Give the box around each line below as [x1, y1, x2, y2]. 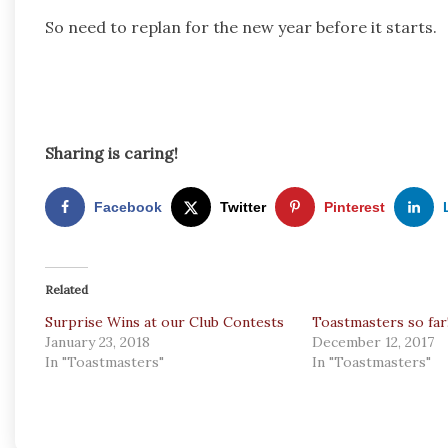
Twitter [220, 198, 266, 215]
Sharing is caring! [45, 143, 178, 164]
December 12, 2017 [311, 332, 434, 351]
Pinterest [324, 198, 385, 215]
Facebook [94, 198, 162, 215]
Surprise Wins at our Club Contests [45, 312, 284, 331]
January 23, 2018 [45, 332, 150, 351]
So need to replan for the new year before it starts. [45, 17, 437, 38]
